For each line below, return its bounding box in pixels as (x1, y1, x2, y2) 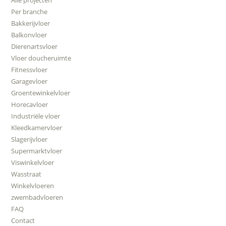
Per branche (11, 7, 48, 16)
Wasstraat (11, 169, 42, 179)
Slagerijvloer (11, 134, 48, 144)
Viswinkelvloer (11, 157, 54, 167)
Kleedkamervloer (11, 123, 63, 132)
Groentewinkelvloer (11, 88, 71, 97)
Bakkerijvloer (11, 18, 50, 28)
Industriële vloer (11, 111, 61, 121)
